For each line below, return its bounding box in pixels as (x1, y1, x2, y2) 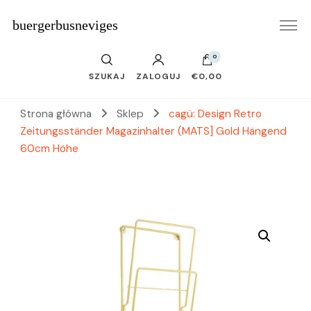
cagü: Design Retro (168, 107, 262, 121)
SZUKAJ (88, 71, 125, 82)
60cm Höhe (20, 142, 78, 155)
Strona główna (20, 107, 92, 121)
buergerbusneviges (12, 17, 118, 33)
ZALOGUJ (136, 71, 180, 82)
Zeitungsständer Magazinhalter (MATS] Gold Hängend (20, 124, 287, 138)
